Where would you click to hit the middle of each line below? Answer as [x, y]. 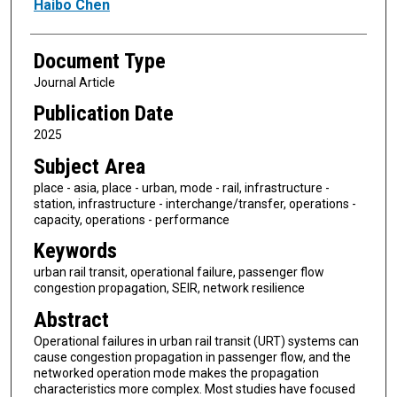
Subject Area [89, 166]
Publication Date [103, 114]
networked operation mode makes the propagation [176, 374]
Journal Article [74, 82]
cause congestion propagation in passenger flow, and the [192, 358]
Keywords [75, 251]
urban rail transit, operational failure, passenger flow [179, 272]
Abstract [71, 320]
